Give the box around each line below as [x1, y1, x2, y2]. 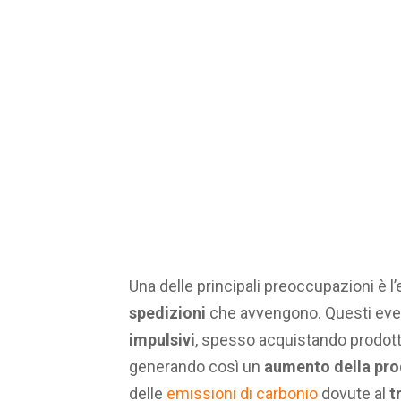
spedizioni [129, 303, 209, 323]
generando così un [129, 357, 264, 377]
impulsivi [129, 330, 195, 350]
